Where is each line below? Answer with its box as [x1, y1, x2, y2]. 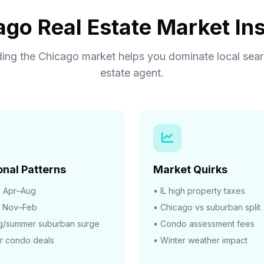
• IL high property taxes [153, 186, 245, 196]
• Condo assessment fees [153, 219, 255, 229]
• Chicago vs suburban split [153, 202, 260, 212]
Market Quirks [153, 163, 227, 176]
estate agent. [100, 67, 164, 79]
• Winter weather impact [153, 235, 247, 245]
